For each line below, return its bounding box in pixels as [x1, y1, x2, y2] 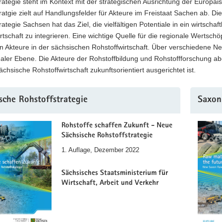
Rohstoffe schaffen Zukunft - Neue [61, 122, 172, 129]
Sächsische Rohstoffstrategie [61, 132, 153, 139]
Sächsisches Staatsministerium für [61, 169, 168, 177]
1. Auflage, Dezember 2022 [61, 146, 139, 154]
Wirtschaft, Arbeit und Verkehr [61, 179, 159, 187]
